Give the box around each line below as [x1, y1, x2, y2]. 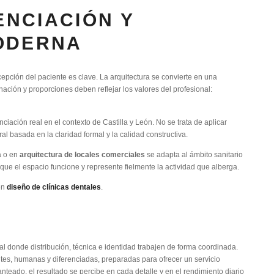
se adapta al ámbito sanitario [145, 150, 243, 159]
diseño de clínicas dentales [7, 183, 101, 191]
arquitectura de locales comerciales [20, 150, 145, 159]
